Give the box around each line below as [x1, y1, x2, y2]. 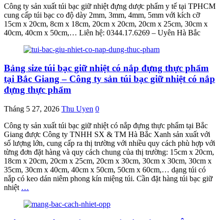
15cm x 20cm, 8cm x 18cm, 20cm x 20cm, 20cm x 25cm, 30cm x [4, 19, 208, 28]
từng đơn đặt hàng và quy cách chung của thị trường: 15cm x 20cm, [4, 148, 214, 157]
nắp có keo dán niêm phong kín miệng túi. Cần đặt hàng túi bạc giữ [4, 174, 213, 183]
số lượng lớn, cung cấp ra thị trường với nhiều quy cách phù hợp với [4, 139, 215, 148]
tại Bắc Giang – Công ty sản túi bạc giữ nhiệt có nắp [4, 74, 215, 84]
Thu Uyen [61, 105, 93, 113]
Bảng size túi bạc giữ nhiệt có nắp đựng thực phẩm [4, 63, 209, 74]
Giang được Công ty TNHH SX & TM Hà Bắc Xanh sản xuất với [4, 130, 210, 139]
